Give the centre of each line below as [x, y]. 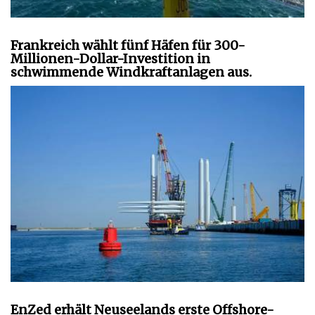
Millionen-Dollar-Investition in [110, 59]
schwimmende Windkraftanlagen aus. [131, 72]
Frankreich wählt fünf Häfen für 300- [128, 46]
